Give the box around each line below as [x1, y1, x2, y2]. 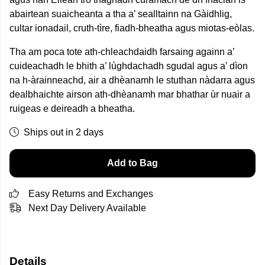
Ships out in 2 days [24, 127, 104, 137]
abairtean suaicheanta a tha [9, 9, 128, 19]
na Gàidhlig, [181, 9, 232, 19]
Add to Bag [107, 158, 158, 168]
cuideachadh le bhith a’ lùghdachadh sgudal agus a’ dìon [9, 61, 248, 71]
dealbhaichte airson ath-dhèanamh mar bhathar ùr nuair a [9, 89, 250, 99]
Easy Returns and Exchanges [28, 189, 153, 199]
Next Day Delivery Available [28, 203, 146, 213]
